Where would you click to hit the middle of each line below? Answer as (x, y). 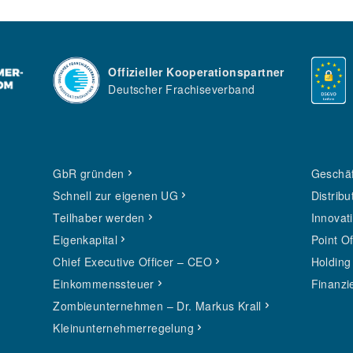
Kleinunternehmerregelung (123, 328)
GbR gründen (89, 173)
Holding (331, 262)
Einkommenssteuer (104, 284)
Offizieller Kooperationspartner (196, 72)
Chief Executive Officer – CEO (132, 262)
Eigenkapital (85, 240)
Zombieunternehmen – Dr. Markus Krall (157, 306)
